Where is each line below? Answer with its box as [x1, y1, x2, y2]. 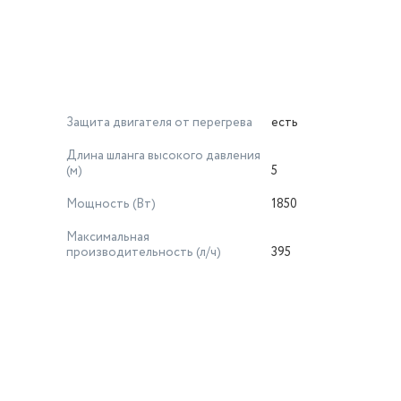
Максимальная [66, 228, 149, 246]
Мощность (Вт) [66, 195, 156, 213]
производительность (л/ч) [66, 243, 221, 261]
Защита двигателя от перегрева [66, 114, 252, 132]
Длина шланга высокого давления [66, 147, 260, 165]
